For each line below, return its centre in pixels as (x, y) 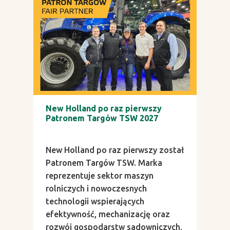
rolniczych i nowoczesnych (96, 188)
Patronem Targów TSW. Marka (104, 162)
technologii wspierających (95, 201)
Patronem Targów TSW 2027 (102, 118)
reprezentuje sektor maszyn (100, 175)
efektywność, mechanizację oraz (108, 214)
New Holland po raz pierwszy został (115, 150)
